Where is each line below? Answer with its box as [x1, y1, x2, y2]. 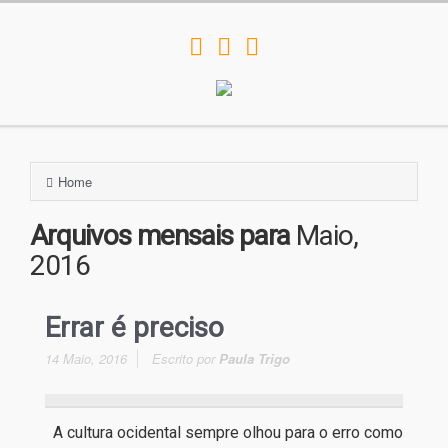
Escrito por [152, 349, 219, 368]
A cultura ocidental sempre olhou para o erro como [45, 423, 403, 442]
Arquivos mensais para [30, 219, 296, 252]
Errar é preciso [45, 311, 224, 344]
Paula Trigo [219, 349, 290, 368]
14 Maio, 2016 [45, 349, 127, 368]
